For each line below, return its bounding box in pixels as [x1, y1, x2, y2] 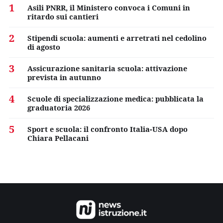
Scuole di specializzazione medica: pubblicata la [27, 94, 204, 104]
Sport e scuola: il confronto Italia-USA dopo [27, 124, 188, 134]
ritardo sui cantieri [27, 11, 99, 22]
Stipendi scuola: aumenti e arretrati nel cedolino [27, 33, 207, 43]
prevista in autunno [27, 72, 101, 83]
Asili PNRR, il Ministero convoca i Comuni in [27, 2, 190, 13]
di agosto [27, 42, 60, 52]
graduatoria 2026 [27, 103, 90, 113]
